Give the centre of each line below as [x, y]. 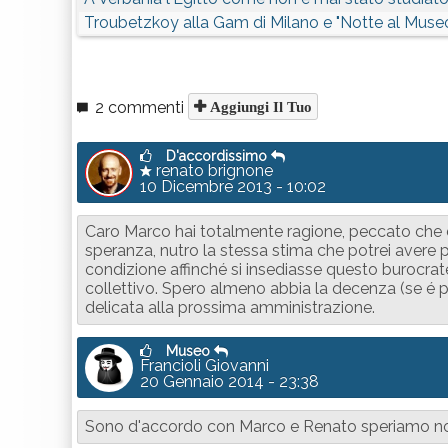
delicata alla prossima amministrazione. [230, 307]
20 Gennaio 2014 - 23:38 [229, 381]
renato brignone [212, 170]
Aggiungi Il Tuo [259, 106]
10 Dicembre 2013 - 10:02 [233, 186]
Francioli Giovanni [204, 365]
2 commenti [139, 107]
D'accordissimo [218, 156]
